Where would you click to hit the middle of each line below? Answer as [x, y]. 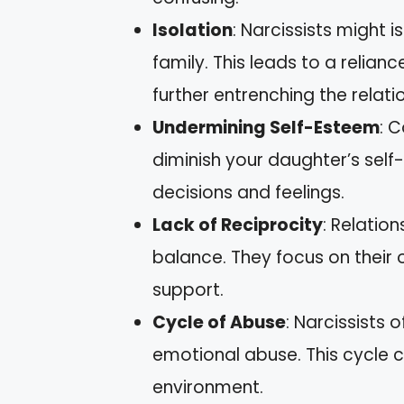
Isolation [193, 31]
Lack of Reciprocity [238, 225]
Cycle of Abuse [219, 323]
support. [188, 290]
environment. [208, 388]
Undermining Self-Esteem [266, 128]
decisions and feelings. [248, 193]
